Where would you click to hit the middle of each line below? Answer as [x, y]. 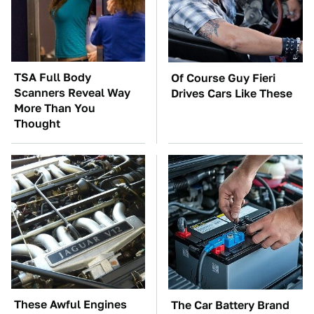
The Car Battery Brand [230, 305]
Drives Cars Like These [232, 94]
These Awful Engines [70, 305]
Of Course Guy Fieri [223, 78]
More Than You [55, 108]
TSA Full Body [53, 77]
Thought [37, 124]
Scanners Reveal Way [72, 93]
